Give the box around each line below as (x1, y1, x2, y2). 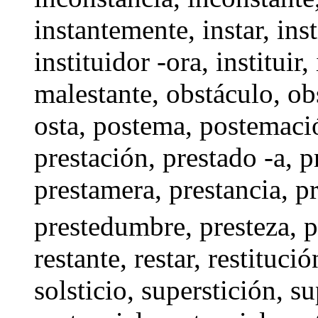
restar (134, 242, 194, 273)
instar (202, 13, 263, 45)
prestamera (34, 173, 155, 204)
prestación (34, 141, 148, 172)
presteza (199, 210, 290, 241)
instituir (216, 45, 302, 77)
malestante (34, 77, 152, 109)
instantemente (34, 13, 188, 45)
